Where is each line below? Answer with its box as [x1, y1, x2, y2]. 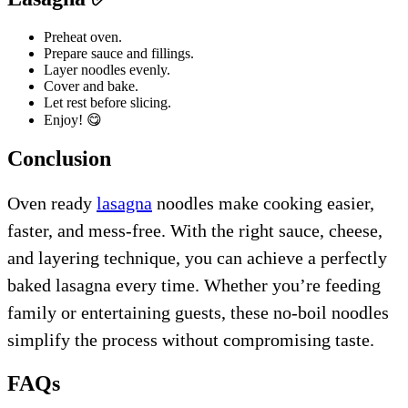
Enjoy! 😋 [44, 111, 102, 127]
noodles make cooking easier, [152, 192, 374, 213]
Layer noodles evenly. [44, 61, 170, 77]
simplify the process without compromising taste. [7, 329, 374, 350]
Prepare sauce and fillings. [44, 45, 194, 61]
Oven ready [7, 192, 97, 213]
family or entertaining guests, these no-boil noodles [7, 301, 389, 322]
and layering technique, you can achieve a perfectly [7, 247, 387, 268]
